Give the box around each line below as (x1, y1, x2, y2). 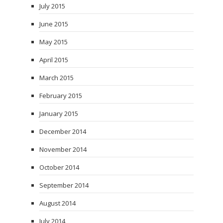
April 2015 (39, 55, 68, 65)
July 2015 (39, 1, 65, 11)
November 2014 (39, 145, 87, 154)
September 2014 (39, 181, 89, 190)
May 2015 (39, 37, 68, 47)
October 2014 (39, 163, 79, 172)
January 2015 (39, 109, 78, 118)
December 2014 (39, 127, 86, 136)
